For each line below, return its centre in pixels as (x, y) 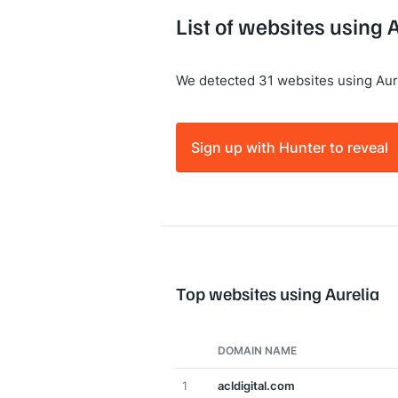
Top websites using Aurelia (278, 293)
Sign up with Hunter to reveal (290, 147)
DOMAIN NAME (257, 350)
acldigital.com (256, 386)
